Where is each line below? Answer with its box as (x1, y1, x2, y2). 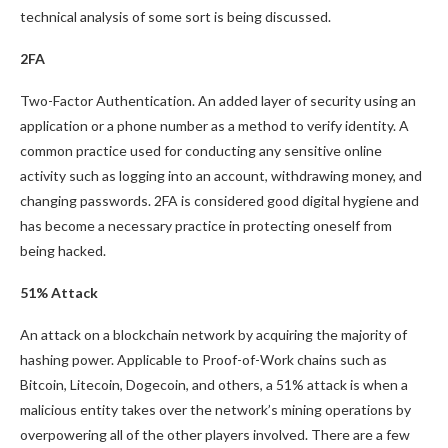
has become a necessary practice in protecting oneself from (20, 217, 392, 234)
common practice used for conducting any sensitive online (20, 142, 382, 159)
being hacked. (20, 242, 106, 259)
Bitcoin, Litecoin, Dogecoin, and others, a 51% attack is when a (20, 376, 408, 393)
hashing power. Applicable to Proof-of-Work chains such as (20, 351, 387, 368)
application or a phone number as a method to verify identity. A (20, 117, 409, 134)
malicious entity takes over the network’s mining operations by (20, 401, 411, 418)
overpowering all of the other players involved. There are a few (20, 426, 410, 443)
